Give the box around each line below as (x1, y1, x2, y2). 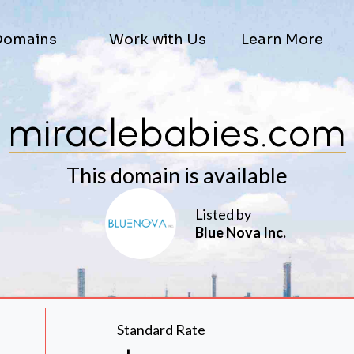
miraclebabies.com (8, 110, 346, 156)
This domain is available (66, 162, 288, 188)
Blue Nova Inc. (195, 224, 286, 241)
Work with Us (108, 31, 206, 48)
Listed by (195, 205, 251, 223)
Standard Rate (117, 321, 205, 338)
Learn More (241, 31, 323, 48)
